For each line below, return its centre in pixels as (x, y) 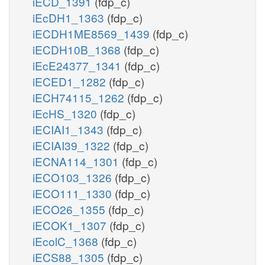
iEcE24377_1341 (78, 65)
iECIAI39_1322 (73, 145)
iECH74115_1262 (80, 97)
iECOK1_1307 (71, 225)
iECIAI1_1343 (70, 129)
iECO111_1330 (74, 193)
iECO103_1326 (74, 177)
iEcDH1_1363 (70, 17)
